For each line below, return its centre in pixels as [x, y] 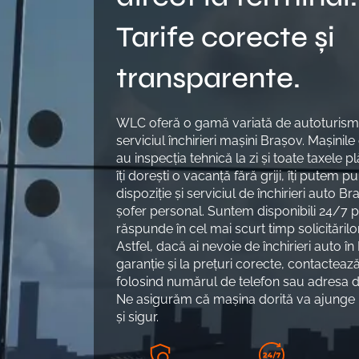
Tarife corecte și [226, 38]
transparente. [208, 79]
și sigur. [137, 317]
